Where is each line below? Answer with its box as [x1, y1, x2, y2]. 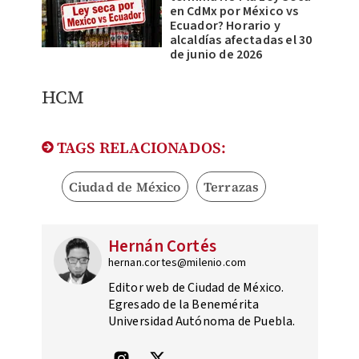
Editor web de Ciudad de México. [107, 279, 284, 297]
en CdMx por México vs [169, 2, 299, 21]
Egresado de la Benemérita [107, 296, 260, 314]
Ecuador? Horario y [169, 17, 281, 35]
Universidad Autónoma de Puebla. [107, 313, 296, 331]
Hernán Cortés [107, 234, 217, 259]
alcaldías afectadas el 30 [169, 31, 313, 50]
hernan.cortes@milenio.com [107, 255, 247, 272]
